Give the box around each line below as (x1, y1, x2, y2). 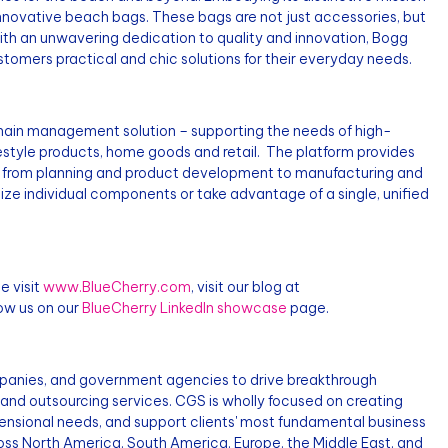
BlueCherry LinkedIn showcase (82, 299, 287, 317)
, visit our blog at (191, 278, 300, 296)
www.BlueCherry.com (43, 278, 191, 296)
